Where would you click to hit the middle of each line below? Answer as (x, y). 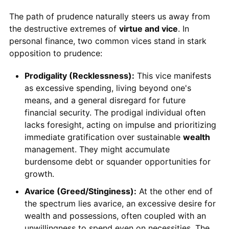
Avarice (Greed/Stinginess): (80, 191)
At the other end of (174, 191)
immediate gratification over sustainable (104, 137)
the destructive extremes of (64, 29)
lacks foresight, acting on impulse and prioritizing (120, 125)
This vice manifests (173, 76)
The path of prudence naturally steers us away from (109, 17)
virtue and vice (148, 29)
